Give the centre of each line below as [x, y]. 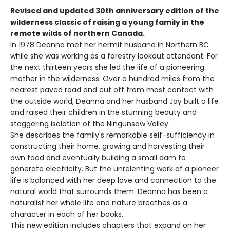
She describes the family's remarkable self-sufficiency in [112, 135]
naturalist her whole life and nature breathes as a [99, 203]
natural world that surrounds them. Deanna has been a [109, 191]
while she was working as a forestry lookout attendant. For [114, 56]
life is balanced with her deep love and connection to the [113, 180]
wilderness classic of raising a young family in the [107, 22]
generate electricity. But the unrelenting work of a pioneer [114, 169]
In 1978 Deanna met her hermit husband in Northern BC [110, 44]
